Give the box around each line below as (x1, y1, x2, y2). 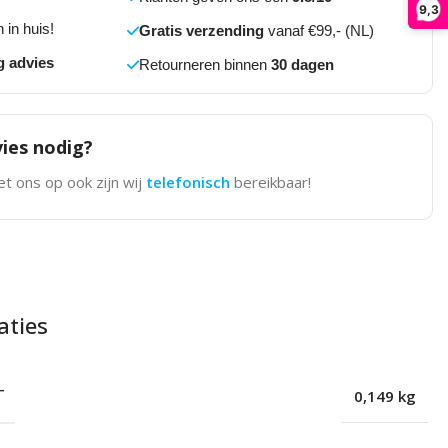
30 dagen (270, 56, 334, 74)
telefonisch (145, 172, 234, 193)
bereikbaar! (233, 172, 311, 193)
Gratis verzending (138, 22, 264, 40)
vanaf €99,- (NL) (263, 22, 374, 40)
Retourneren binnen (138, 56, 271, 74)
